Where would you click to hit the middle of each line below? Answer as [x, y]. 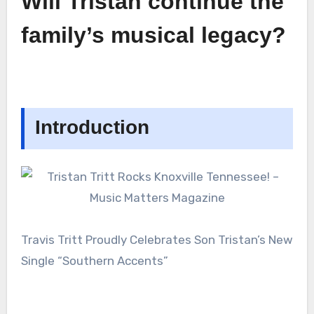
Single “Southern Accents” [94, 261]
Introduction [92, 128]
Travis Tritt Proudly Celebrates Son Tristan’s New [157, 240]
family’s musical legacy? [153, 35]
